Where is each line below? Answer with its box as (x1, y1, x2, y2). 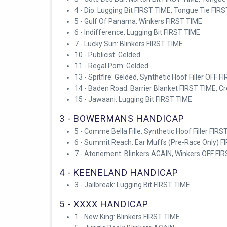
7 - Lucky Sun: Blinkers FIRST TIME (74, 39, 183, 48)
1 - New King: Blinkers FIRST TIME (74, 213, 180, 221)
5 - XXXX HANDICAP (59, 199, 148, 210)
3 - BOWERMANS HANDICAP (59, 112, 184, 124)
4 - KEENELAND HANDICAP (59, 167, 178, 178)
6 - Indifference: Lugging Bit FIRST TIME (74, 28, 200, 36)
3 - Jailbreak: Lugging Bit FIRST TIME (74, 181, 190, 190)
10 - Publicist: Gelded (74, 50, 140, 59)
